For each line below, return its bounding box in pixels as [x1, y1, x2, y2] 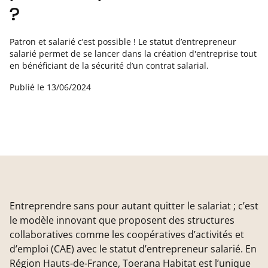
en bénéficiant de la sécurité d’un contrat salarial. [10, 59, 209, 71]
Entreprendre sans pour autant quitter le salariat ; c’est [10, 199, 258, 212]
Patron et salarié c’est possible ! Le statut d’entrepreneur [10, 35, 236, 47]
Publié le [10, 81, 47, 93]
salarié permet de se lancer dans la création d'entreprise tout [10, 47, 257, 59]
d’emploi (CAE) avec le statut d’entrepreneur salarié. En [10, 242, 257, 255]
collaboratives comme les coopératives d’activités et [10, 227, 244, 241]
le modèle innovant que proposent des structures [10, 213, 234, 227]
